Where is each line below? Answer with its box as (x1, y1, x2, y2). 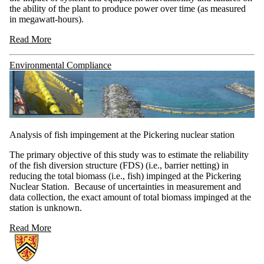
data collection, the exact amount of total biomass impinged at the (9, 192, 251, 202)
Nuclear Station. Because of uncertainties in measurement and (9, 181, 241, 192)
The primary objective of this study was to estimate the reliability (9, 149, 249, 160)
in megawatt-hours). (9, 14, 84, 24)
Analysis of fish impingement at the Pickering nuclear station (9, 129, 235, 140)
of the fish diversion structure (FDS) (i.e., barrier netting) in (9, 160, 229, 170)
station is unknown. (9, 202, 82, 213)
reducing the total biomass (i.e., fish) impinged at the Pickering (9, 170, 241, 181)
